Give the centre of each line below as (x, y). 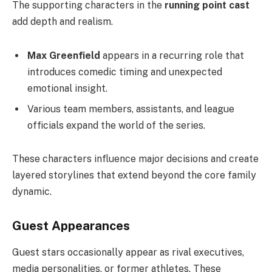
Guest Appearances (71, 226)
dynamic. (32, 192)
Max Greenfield (64, 55)
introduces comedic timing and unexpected (125, 72)
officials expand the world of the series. (116, 125)
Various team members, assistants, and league (131, 109)
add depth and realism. (63, 21)
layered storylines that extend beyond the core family (134, 175)
